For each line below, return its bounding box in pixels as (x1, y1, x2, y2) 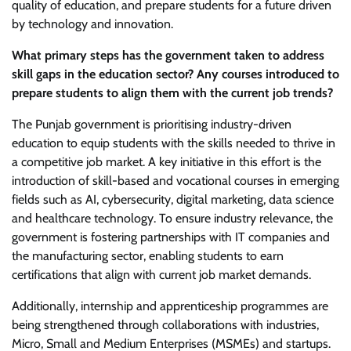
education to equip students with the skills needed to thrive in (12, 135, 335, 150)
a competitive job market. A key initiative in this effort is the (12, 154, 321, 169)
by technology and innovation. (12, 16, 173, 31)
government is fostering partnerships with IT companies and (12, 229, 330, 244)
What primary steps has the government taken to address (12, 47, 324, 63)
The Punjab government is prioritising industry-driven (12, 116, 291, 132)
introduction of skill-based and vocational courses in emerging (12, 172, 339, 188)
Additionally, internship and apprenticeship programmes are (12, 298, 328, 313)
